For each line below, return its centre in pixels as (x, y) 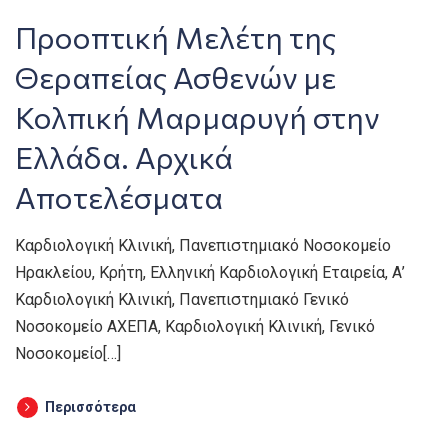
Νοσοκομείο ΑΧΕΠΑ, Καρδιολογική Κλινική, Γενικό (195, 326)
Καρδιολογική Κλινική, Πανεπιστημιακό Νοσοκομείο (203, 245)
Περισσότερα (90, 407)
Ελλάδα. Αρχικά (124, 156)
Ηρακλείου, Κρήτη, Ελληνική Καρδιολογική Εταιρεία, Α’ (210, 272)
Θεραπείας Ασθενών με (175, 76)
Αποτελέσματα (119, 196)
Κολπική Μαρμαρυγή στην (197, 116)
